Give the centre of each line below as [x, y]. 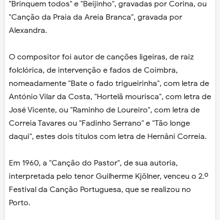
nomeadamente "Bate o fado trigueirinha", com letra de [109, 84]
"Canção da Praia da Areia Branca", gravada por [96, 17]
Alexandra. [28, 31]
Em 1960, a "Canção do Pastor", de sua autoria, [93, 163]
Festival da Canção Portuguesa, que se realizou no [100, 190]
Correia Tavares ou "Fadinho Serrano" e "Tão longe [99, 124]
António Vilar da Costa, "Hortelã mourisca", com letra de [110, 97]
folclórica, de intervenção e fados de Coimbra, [93, 70]
